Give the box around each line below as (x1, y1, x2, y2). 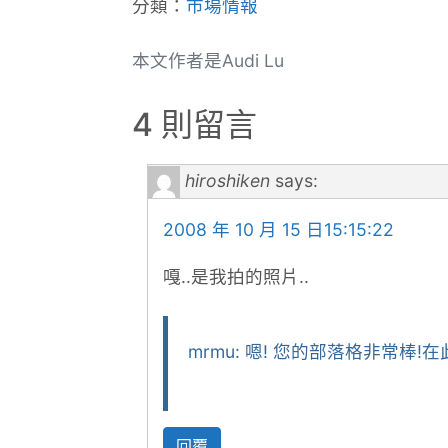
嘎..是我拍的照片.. (163, 265, 309, 287)
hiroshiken (185, 169, 270, 191)
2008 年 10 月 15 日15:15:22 (163, 218, 394, 240)
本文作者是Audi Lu (132, 49, 284, 71)
